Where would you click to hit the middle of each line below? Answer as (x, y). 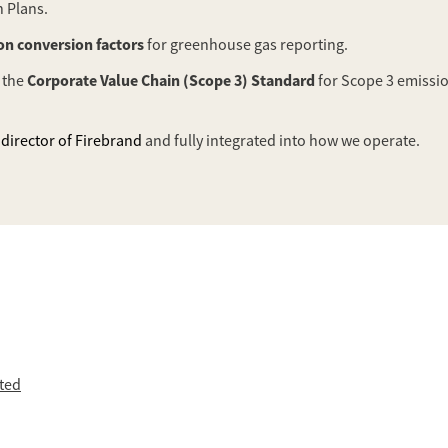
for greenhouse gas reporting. (246, 45)
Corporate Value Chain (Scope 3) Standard (171, 80)
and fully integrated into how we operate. (281, 141)
